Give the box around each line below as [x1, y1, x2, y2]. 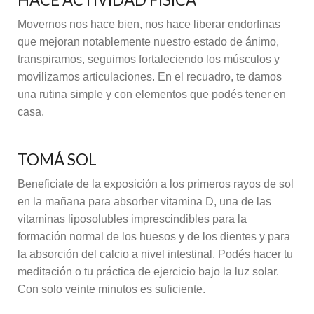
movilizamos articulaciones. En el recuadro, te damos [18, 70, 282, 83]
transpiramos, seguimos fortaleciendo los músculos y [18, 53, 280, 65]
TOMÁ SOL [18, 150, 97, 170]
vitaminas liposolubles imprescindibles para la [18, 213, 247, 226]
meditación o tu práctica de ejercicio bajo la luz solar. [18, 266, 279, 278]
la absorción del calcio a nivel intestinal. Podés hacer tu [18, 248, 293, 261]
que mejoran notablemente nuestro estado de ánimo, [18, 35, 279, 48]
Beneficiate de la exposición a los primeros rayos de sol [18, 178, 294, 191]
